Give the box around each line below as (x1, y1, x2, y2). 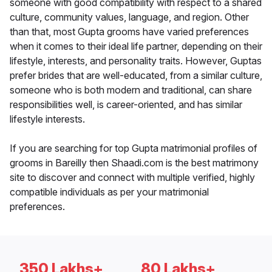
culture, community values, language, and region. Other (10, 11, 249, 24)
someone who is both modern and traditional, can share (10, 84, 252, 97)
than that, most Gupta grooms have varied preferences (10, 25, 249, 38)
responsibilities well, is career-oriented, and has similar (10, 98, 242, 111)
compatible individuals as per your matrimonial (10, 186, 209, 199)
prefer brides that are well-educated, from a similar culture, (10, 69, 262, 82)
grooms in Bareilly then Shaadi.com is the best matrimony (10, 157, 259, 169)
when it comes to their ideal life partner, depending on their (10, 40, 262, 53)
